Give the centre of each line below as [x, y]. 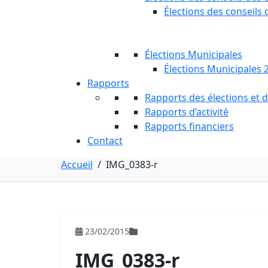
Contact [105, 141]
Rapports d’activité [187, 112]
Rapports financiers [189, 126]
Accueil [77, 165]
